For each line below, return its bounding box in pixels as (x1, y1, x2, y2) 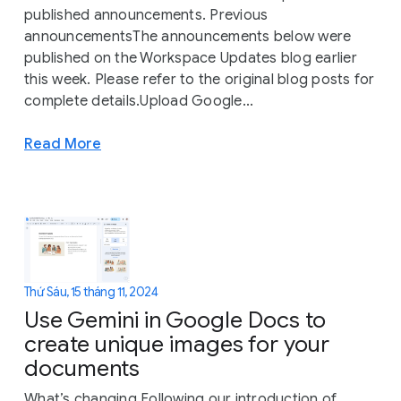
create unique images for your (24, 330, 329, 359)
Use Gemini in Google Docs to (24, 306, 326, 335)
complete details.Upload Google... (24, 92, 254, 111)
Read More (24, 134, 101, 154)
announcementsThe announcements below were (24, 28, 352, 47)
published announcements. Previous (24, 6, 269, 25)
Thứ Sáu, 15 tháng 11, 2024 (24, 284, 158, 301)
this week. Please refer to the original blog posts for (24, 71, 375, 90)
